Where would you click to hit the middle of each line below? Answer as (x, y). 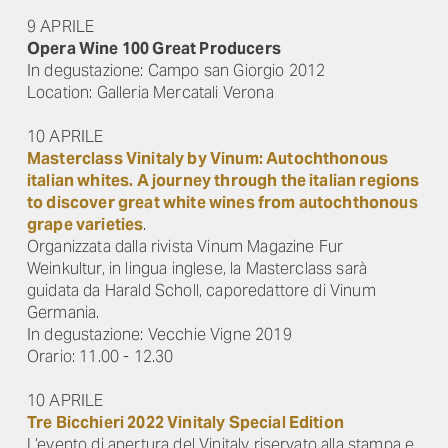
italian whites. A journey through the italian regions (223, 180)
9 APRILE (61, 26)
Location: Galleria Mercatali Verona (150, 92)
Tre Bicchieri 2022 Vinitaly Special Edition (185, 422)
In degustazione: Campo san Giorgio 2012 (176, 70)
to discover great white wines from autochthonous (222, 202)
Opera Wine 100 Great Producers (154, 48)
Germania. (63, 312)
